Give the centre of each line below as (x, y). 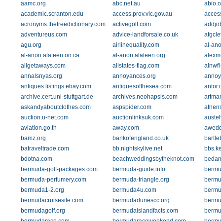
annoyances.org (134, 76)
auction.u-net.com (45, 117)
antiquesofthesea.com (142, 86)
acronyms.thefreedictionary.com (63, 24)
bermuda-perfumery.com (54, 180)
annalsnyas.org (41, 76)
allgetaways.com (43, 66)
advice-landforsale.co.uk (145, 35)
